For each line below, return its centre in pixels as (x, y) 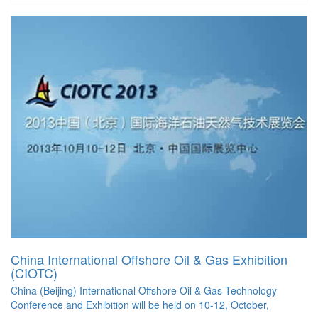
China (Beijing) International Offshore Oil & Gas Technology (144, 291)
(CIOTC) (34, 273)
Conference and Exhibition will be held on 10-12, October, (140, 305)
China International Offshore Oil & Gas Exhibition (149, 259)
